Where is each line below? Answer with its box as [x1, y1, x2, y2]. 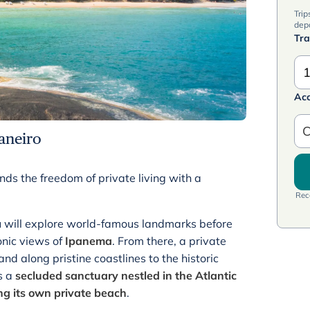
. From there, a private [112, 234, 226, 248]
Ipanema [65, 234, 112, 248]
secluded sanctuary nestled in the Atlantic [15, 268, 237, 282]
